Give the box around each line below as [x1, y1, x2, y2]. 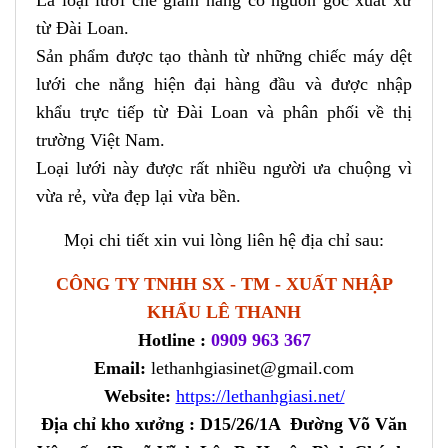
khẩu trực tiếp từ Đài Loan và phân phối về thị [36, 101, 412, 122]
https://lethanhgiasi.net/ [175, 385, 345, 406]
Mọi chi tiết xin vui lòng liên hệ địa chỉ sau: [64, 229, 384, 250]
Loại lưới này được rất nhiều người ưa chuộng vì [36, 157, 412, 178]
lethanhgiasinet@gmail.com [146, 357, 354, 378]
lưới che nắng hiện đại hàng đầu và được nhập [36, 73, 412, 94]
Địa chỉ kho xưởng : [41, 413, 195, 434]
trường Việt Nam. [36, 129, 165, 150]
